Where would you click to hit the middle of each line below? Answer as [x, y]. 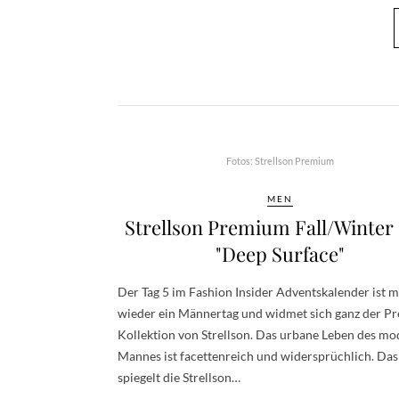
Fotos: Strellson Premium [280, 161]
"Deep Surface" [280, 254]
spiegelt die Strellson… [179, 377]
